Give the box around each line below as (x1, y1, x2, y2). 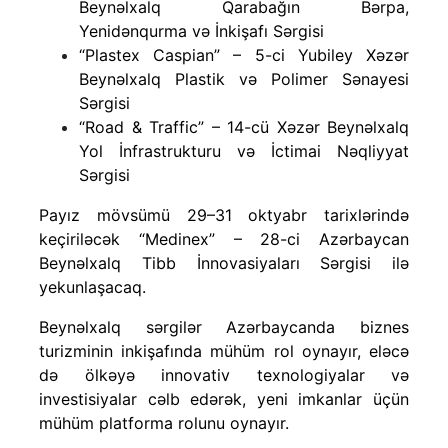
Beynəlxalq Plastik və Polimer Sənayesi (79, 68, 409, 89)
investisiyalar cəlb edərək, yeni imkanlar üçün (39, 388, 409, 409)
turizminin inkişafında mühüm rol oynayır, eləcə (39, 340, 409, 361)
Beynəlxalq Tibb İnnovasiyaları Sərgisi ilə (39, 252, 409, 273)
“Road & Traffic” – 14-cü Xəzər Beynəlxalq (79, 116, 409, 137)
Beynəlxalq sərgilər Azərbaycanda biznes (39, 316, 409, 337)
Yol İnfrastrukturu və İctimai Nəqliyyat (79, 140, 409, 161)
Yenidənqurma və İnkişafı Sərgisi (79, 20, 324, 41)
